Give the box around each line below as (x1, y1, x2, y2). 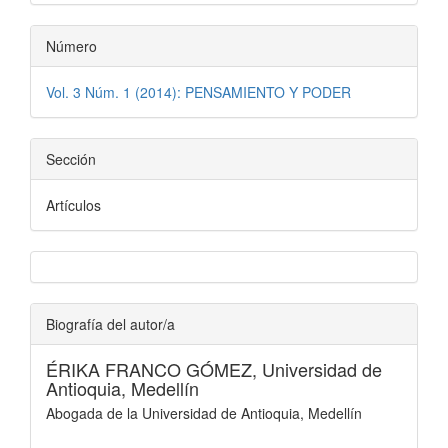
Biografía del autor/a (46, 313, 175, 334)
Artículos (46, 194, 101, 215)
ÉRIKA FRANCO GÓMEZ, (46, 355, 262, 382)
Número (46, 35, 97, 56)
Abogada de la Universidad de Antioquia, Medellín (46, 402, 362, 423)
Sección (46, 148, 96, 169)
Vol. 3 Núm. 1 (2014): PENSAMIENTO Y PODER (46, 81, 351, 102)
